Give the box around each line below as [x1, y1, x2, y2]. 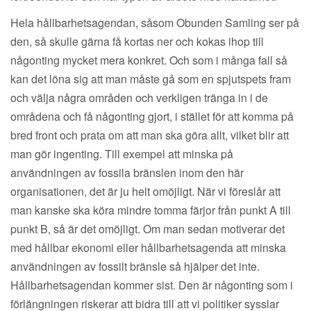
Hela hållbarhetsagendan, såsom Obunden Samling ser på [10, 15, 299, 31]
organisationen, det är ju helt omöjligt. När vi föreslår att [10, 183, 280, 200]
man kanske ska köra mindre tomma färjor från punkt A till [10, 202, 291, 219]
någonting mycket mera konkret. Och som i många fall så [10, 52, 287, 69]
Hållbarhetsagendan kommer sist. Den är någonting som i [10, 277, 293, 294]
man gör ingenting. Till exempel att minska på [10, 146, 233, 162]
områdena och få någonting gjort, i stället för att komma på [10, 108, 294, 125]
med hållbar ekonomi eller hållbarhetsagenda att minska [10, 239, 286, 256]
